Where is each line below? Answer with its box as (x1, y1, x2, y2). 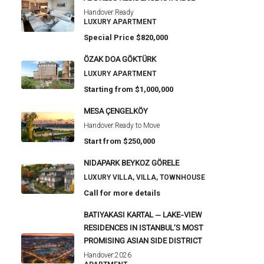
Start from (84, 137, 121, 146)
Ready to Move (115, 121, 160, 130)
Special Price (84, 33, 134, 42)
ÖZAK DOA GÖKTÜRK (84, 54, 156, 67)
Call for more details (84, 189, 160, 198)
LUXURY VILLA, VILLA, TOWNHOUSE (84, 173, 205, 182)
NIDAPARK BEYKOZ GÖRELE (84, 158, 179, 170)
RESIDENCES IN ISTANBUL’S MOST (84, 223, 203, 235)
